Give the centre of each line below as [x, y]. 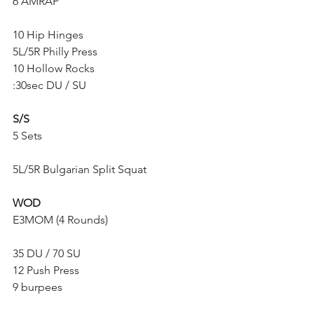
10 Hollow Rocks [54, 68]
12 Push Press [46, 270]
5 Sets [27, 136]
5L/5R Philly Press [55, 52]
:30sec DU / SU [49, 85]
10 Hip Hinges [48, 35]
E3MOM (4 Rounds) [60, 220]
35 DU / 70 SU [47, 253]
